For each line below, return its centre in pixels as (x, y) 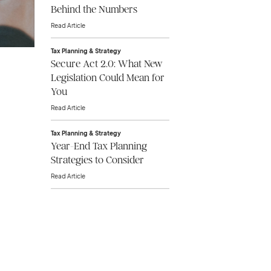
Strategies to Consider (97, 160)
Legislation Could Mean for (107, 78)
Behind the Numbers (94, 10)
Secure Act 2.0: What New (106, 64)
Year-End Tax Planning (99, 146)
